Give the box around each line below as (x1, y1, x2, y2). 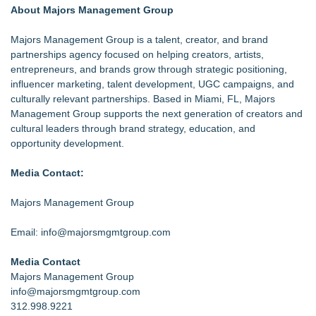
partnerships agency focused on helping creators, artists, (11, 49, 264, 60)
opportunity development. (11, 138, 124, 149)
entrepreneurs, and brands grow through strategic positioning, (11, 63, 287, 75)
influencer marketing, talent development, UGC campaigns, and (11, 78, 294, 90)
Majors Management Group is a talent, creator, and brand (11, 34, 268, 45)
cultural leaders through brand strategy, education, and (11, 123, 255, 134)
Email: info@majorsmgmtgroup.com (11, 226, 171, 238)
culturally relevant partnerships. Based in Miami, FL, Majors (11, 93, 275, 104)
